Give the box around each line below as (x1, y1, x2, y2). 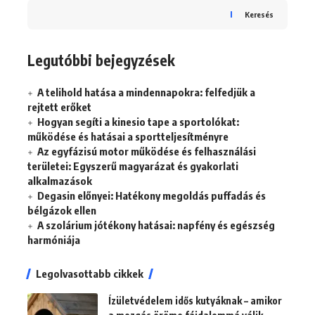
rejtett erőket (27, 101, 91, 114)
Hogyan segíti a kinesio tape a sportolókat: (37, 115, 239, 129)
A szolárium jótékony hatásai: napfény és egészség (37, 219, 275, 232)
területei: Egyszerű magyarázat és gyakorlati (27, 160, 238, 173)
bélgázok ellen (27, 204, 96, 217)
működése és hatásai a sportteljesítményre (27, 130, 229, 143)
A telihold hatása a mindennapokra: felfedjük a (37, 86, 255, 99)
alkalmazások (27, 174, 92, 188)
